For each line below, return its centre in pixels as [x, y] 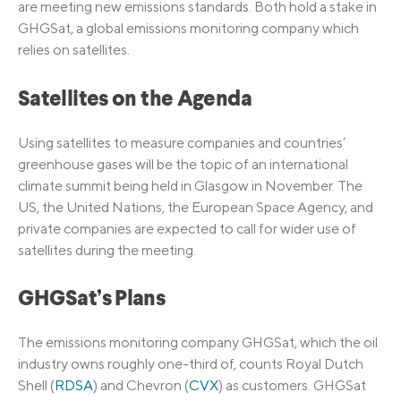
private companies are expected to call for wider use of [187, 228]
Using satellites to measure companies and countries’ [182, 142]
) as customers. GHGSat [292, 386]
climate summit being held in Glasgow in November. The [190, 185]
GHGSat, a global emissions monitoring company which [188, 29]
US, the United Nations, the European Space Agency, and [196, 207]
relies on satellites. [74, 50]
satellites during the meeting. [107, 250]
